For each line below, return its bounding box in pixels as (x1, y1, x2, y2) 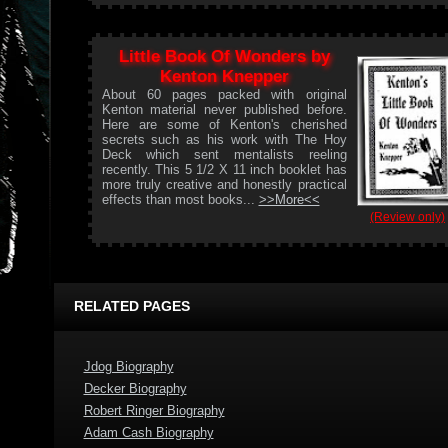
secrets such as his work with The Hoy (101, 131, 347, 147)
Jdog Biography (83, 359, 174, 375)
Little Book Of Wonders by (118, 46, 330, 66)
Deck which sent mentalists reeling (101, 146, 347, 162)
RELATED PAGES (73, 298, 190, 315)
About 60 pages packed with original (101, 86, 347, 102)
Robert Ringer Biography (83, 403, 225, 419)
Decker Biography (83, 381, 187, 397)
